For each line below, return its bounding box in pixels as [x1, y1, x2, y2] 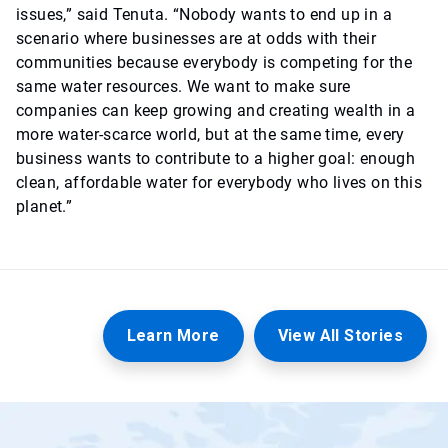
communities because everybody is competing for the [16, 53, 412, 72]
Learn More [126, 326, 220, 345]
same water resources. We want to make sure [16, 77, 351, 96]
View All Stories [277, 326, 403, 345]
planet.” [16, 197, 73, 216]
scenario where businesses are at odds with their [16, 29, 377, 48]
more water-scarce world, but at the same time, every [16, 125, 405, 144]
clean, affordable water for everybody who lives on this [16, 173, 422, 192]
